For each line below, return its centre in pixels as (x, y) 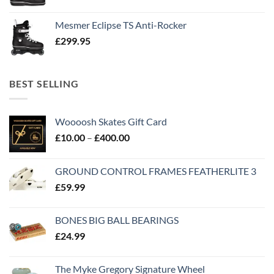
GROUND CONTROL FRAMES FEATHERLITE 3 (156, 171)
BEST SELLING (44, 84)
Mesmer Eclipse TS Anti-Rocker (121, 25)
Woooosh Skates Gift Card (111, 121)
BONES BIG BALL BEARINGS (117, 220)
